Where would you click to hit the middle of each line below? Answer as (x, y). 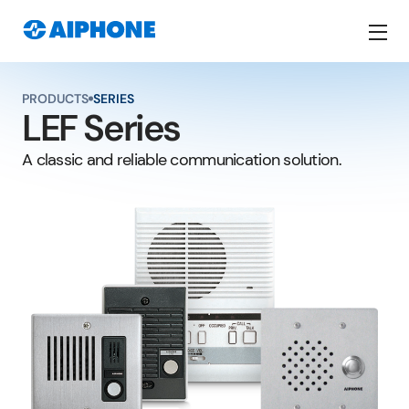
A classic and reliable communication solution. (182, 160)
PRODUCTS (55, 99)
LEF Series (101, 128)
